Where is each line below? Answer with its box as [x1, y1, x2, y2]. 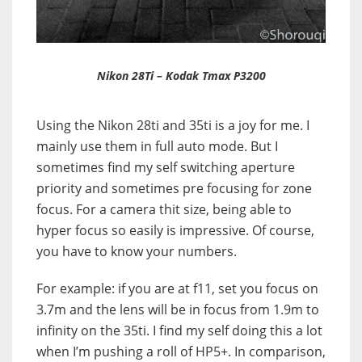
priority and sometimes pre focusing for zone [36, 179, 312, 198]
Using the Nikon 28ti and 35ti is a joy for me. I [36, 116, 309, 135]
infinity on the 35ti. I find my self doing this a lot [36, 322, 322, 340]
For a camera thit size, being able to [76, 200, 292, 219]
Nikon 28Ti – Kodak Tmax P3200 [96, 68, 266, 84]
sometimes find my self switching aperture [36, 158, 295, 177]
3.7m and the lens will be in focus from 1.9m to [36, 301, 319, 319]
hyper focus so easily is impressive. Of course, [36, 221, 314, 240]
